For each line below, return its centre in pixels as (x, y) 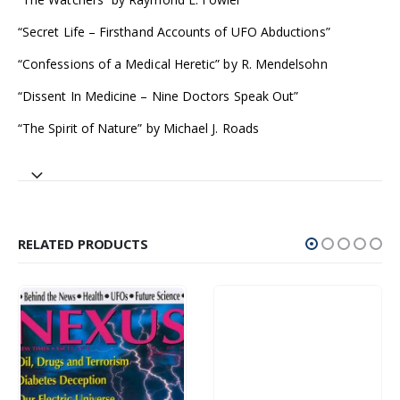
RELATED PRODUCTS (83, 244)
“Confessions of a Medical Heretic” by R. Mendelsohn (173, 64)
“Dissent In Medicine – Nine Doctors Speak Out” (158, 96)
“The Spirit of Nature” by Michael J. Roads (138, 129)
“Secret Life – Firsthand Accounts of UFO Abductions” (174, 32)
